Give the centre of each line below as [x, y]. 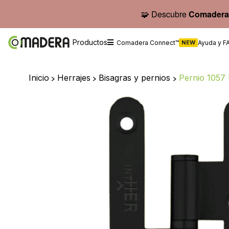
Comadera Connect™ [148, 42]
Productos [90, 42]
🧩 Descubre [165, 14]
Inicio [39, 78]
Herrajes [74, 78]
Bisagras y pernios [136, 78]
